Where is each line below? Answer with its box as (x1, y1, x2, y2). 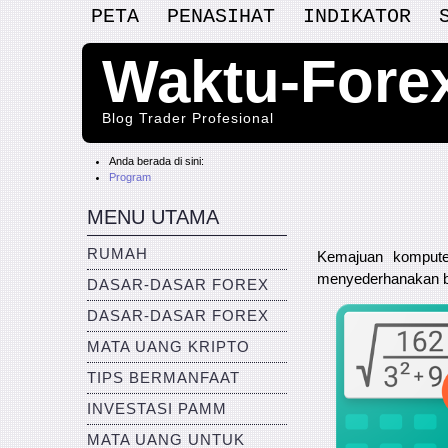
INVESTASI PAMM (87, 401, 227, 417)
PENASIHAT (167, 5, 275, 28)
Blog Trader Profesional (102, 110, 274, 126)
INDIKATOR (303, 5, 411, 28)
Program (109, 171, 151, 183)
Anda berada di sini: (109, 155, 210, 167)
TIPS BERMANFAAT (87, 370, 240, 386)
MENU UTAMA (87, 206, 219, 228)
